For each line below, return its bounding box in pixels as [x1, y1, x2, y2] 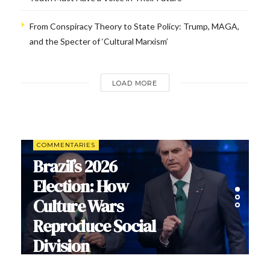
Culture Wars [33, 194, 124, 218]
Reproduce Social [33, 214, 156, 237]
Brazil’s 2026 [33, 154, 117, 178]
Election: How [33, 174, 128, 198]
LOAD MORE [112, 79, 158, 87]
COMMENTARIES [37, 140, 95, 149]
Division [33, 234, 90, 257]
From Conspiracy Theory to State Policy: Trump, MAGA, [30, 21, 239, 31]
